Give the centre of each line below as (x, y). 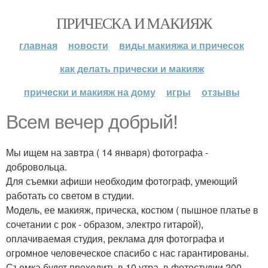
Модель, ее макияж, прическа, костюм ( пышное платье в (132, 210)
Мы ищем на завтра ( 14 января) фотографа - (107, 152)
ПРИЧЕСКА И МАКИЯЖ (134, 23)
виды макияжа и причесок (182, 45)
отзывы (220, 92)
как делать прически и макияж (132, 68)
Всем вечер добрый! (92, 122)
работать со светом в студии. (70, 195)
